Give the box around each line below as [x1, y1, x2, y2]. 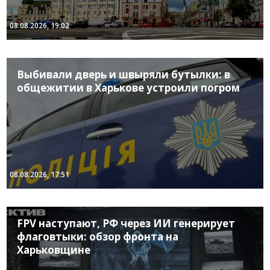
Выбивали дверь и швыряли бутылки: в [17, 67, 231, 81]
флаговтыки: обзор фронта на [17, 229, 179, 243]
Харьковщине [17, 242, 91, 257]
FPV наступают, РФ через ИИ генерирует [17, 216, 236, 230]
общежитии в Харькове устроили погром [17, 80, 240, 95]
